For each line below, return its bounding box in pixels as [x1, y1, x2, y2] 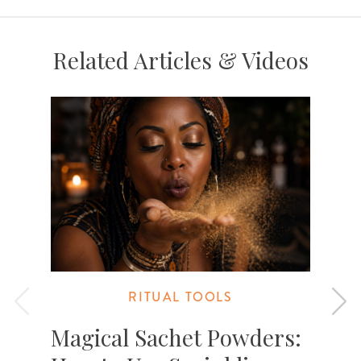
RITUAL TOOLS [128, 287, 233, 306]
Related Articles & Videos [52, 44, 309, 75]
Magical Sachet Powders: [51, 322, 302, 352]
